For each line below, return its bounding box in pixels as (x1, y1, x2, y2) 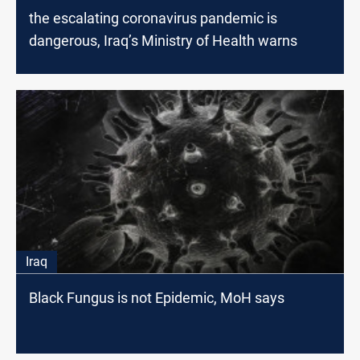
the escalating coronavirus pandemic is (29, 9, 277, 27)
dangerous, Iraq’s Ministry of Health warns (29, 31, 297, 49)
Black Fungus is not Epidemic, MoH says (29, 289, 284, 307)
